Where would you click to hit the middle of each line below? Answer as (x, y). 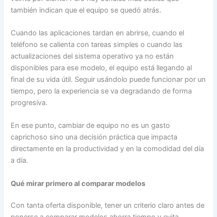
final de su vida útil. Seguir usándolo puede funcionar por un (108, 79)
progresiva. (29, 102)
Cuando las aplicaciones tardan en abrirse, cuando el (98, 33)
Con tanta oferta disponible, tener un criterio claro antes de (108, 206)
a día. (20, 161)
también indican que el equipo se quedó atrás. (86, 10)
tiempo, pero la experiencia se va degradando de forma (101, 91)
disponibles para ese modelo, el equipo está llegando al (101, 68)
